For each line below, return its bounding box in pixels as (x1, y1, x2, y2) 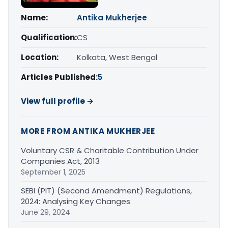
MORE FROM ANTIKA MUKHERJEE (21, 126, 155, 137)
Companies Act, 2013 (21, 156, 100, 167)
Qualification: (21, 32, 77, 43)
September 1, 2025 (21, 167, 85, 178)
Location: (21, 52, 59, 63)
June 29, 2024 (21, 207, 70, 218)
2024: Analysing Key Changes (21, 196, 130, 207)
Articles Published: (21, 72, 98, 83)
